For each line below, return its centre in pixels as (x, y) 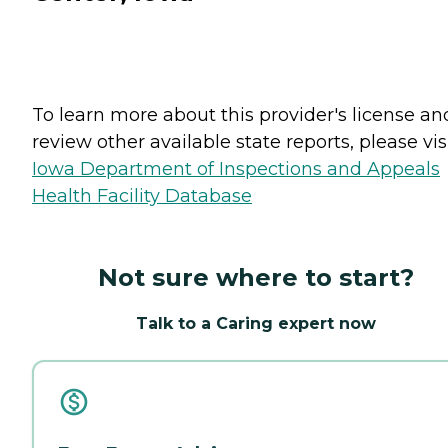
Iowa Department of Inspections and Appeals (236, 168)
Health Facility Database (142, 195)
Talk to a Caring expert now (256, 323)
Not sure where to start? (256, 277)
